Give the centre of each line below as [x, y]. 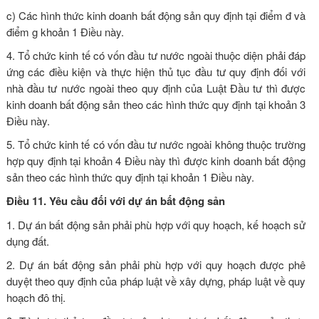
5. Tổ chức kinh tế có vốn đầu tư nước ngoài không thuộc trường [156, 144]
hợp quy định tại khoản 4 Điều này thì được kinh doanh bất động [156, 160]
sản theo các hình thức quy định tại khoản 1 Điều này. [130, 177]
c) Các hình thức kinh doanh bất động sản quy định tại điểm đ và [156, 15]
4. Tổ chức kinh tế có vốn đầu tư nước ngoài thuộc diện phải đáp [156, 55]
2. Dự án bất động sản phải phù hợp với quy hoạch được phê [156, 264]
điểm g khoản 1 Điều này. [65, 31]
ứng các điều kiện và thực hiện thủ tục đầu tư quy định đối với [156, 71]
